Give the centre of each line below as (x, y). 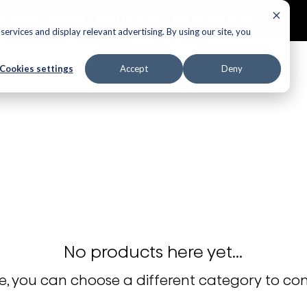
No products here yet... (153, 252)
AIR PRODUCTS (212, 20)
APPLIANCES (128, 20)
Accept (134, 69)
